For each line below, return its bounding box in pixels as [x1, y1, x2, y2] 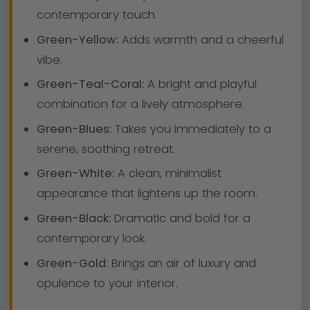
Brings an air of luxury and [107, 255, 256, 271]
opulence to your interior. [36, 275, 178, 291]
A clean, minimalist [113, 165, 221, 182]
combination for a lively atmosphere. [36, 96, 244, 113]
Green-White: [36, 165, 114, 182]
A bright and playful [143, 76, 257, 93]
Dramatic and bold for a [110, 210, 250, 227]
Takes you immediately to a [111, 120, 271, 137]
